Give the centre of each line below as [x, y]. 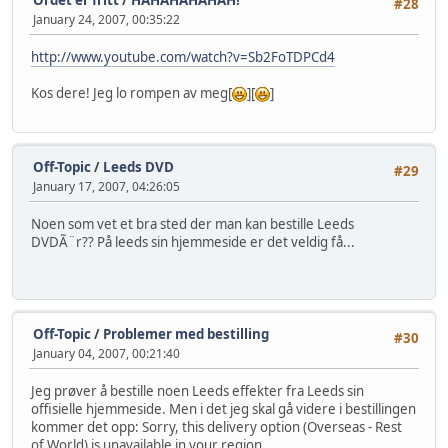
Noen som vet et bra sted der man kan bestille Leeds [192, 224]
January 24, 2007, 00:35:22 [106, 19]
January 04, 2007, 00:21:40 [106, 353]
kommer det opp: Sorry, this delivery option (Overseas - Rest [216, 427]
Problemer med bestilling [186, 333]
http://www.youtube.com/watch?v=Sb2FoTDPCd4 [183, 57]
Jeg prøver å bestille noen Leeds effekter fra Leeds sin [197, 391]
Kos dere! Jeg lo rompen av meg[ [131, 93]
